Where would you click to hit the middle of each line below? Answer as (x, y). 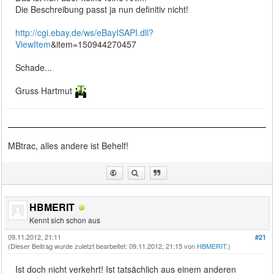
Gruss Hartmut (45, 90)
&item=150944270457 (94, 44)
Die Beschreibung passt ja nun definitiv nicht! (102, 9)
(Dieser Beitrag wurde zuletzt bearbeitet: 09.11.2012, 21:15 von (103, 246)
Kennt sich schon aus (65, 220)
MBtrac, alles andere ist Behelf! (68, 145)
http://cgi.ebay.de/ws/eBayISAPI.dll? (85, 32)
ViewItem (33, 44)
